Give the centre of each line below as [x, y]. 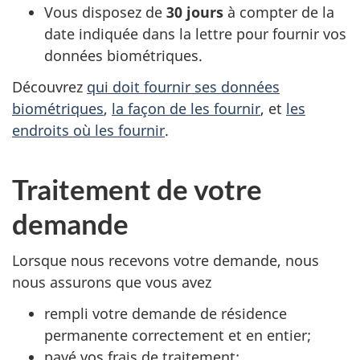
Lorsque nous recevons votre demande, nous [166, 261]
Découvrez [49, 86]
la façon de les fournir [186, 108]
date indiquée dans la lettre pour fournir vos [195, 34]
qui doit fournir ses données [183, 86]
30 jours [197, 12]
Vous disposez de [105, 12]
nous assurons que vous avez [112, 282]
